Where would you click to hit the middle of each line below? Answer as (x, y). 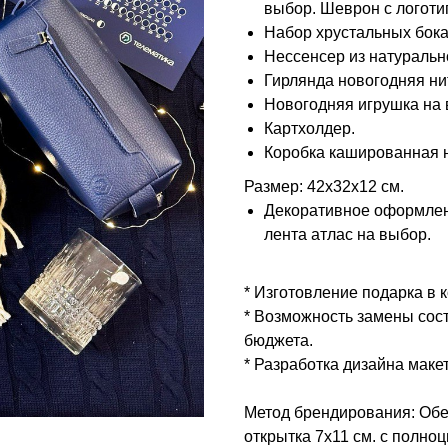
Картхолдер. (309, 128)
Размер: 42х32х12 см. (324, 186)
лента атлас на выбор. (347, 234)
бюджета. (278, 340)
